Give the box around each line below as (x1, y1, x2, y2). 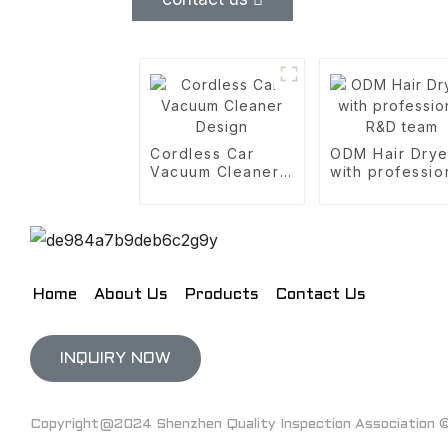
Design (150, 181, 206, 198)
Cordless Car (150, 145, 255, 162)
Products (185, 287, 259, 302)
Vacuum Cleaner (150, 163, 280, 180)
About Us (94, 287, 168, 302)
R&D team (330, 181, 407, 198)
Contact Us (276, 287, 366, 302)
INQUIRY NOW (60, 351, 171, 366)
